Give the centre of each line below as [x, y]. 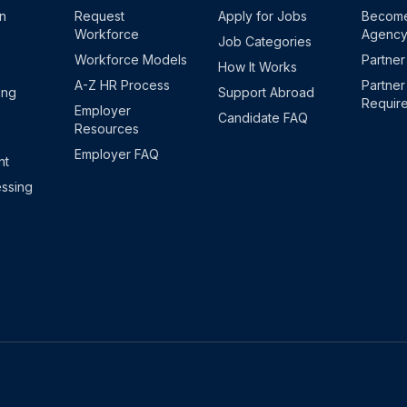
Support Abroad [266, 92]
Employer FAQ [117, 154]
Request [99, 16]
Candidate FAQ [263, 118]
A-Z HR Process [122, 85]
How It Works [258, 67]
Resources [107, 129]
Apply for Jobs [263, 16]
